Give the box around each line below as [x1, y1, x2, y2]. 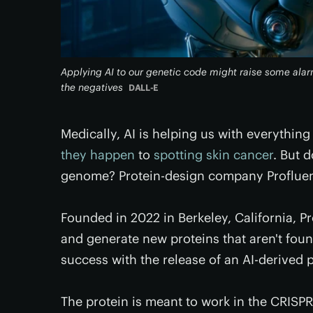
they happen [61, 147, 135, 163]
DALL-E [129, 82, 158, 93]
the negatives [61, 81, 123, 94]
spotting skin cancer [154, 147, 273, 163]
